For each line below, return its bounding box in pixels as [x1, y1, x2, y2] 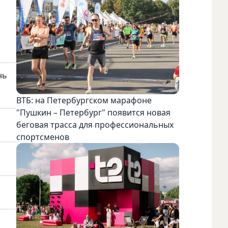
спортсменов [16, 131, 69, 143]
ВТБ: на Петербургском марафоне [16, 95, 152, 106]
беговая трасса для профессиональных [16, 119, 174, 131]
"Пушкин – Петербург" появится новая [16, 107, 170, 119]
